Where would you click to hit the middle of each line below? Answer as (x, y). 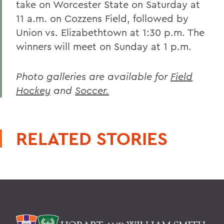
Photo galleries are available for (93, 76)
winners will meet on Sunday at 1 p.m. (104, 46)
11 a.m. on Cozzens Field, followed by (102, 18)
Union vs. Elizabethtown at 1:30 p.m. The (110, 32)
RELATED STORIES (92, 138)
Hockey (33, 90)
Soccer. (92, 90)
